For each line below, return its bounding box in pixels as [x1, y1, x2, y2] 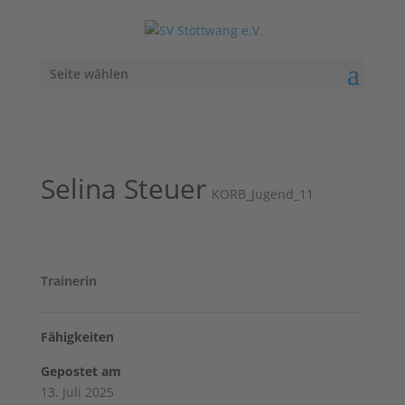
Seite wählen [49, 64, 128, 82]
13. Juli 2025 [40, 383, 114, 400]
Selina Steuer [40, 170, 206, 207]
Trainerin [40, 272, 100, 289]
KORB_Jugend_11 [211, 185, 314, 202]
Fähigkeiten [40, 328, 114, 345]
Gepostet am [40, 363, 121, 380]
